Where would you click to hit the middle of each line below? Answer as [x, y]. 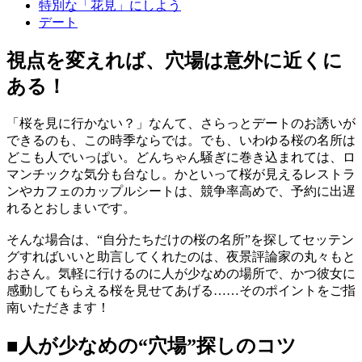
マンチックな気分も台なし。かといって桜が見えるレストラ [181, 174]
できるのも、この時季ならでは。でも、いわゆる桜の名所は [181, 140]
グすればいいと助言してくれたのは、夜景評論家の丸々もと [181, 256]
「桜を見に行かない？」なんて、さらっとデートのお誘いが [181, 123]
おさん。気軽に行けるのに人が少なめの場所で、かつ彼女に [181, 273]
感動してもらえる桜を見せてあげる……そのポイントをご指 [181, 290]
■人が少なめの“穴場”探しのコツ [152, 345]
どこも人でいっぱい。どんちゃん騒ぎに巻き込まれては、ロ [181, 157]
